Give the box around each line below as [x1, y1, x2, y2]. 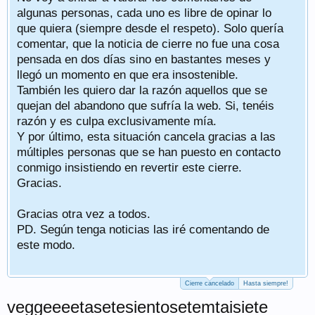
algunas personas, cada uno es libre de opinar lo [17, 6, 271, 20]
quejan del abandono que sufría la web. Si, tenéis [17, 98, 274, 112]
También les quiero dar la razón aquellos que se [17, 83, 267, 97]
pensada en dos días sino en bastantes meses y [17, 52, 271, 66]
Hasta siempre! [243, 280, 288, 287]
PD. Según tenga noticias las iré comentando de [17, 222, 269, 236]
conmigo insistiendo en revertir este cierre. [17, 160, 242, 174]
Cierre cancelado [185, 280, 234, 287]
